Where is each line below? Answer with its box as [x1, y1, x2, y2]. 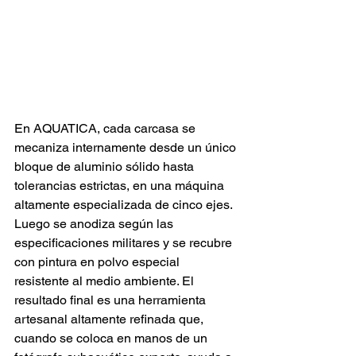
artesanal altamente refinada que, [14, 311, 207, 327]
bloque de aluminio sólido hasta [14, 158, 197, 174]
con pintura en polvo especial [14, 253, 183, 269]
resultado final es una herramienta [14, 292, 209, 308]
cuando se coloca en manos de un [14, 330, 211, 346]
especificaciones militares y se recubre [14, 234, 235, 250]
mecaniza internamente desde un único [14, 139, 239, 155]
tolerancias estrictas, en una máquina [14, 177, 227, 193]
